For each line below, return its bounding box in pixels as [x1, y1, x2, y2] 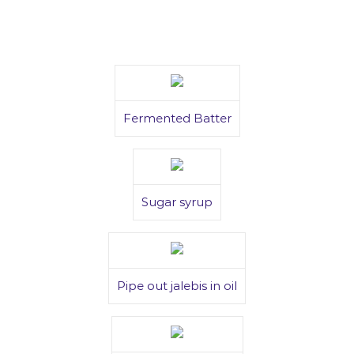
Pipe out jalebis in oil [117, 278, 237, 293]
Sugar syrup [141, 194, 213, 209]
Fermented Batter [122, 111, 232, 126]
